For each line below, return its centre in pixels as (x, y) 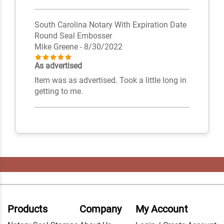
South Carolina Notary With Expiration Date (110, 25)
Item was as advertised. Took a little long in (110, 80)
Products (28, 209)
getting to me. (58, 91)
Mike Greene (57, 47)
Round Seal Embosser (73, 36)
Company (100, 209)
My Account (162, 209)
